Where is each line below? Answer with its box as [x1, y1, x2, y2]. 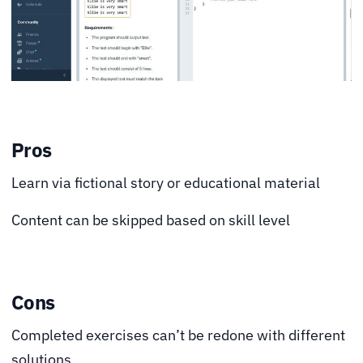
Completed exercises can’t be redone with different [11, 326, 345, 345]
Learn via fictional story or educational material [11, 173, 320, 193]
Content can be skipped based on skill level [11, 211, 290, 230]
